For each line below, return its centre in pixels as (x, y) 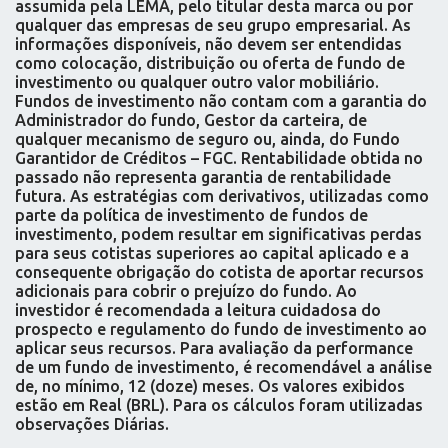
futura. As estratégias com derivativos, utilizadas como (222, 196)
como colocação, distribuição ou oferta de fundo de (210, 63)
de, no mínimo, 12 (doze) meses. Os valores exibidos (210, 386)
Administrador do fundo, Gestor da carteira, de (191, 120)
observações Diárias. (92, 424)
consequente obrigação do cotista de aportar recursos (219, 272)
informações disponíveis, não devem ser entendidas (208, 44)
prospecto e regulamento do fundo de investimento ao (221, 329)
